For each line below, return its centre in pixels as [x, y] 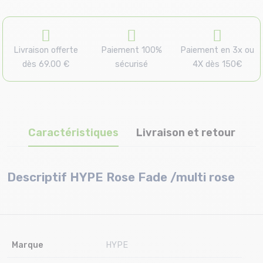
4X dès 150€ [217, 64]
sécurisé [131, 64]
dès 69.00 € [45, 64]
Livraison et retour [186, 132]
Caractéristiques [73, 132]
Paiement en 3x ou [217, 50]
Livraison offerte [45, 50]
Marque [28, 245]
